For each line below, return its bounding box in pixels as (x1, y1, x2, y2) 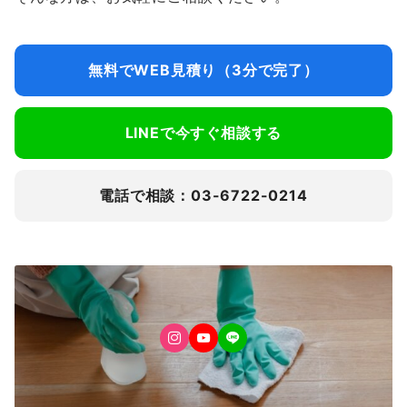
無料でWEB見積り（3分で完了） (88, 61, 319, 79)
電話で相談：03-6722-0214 (99, 186, 308, 204)
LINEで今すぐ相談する (124, 124, 283, 142)
